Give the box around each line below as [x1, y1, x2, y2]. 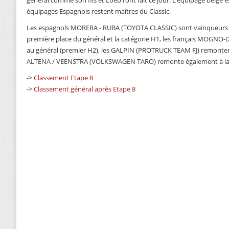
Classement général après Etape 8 [34, 84, 135, 94]
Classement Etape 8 [34, 73, 93, 83]
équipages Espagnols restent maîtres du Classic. [27, 7, 171, 16]
